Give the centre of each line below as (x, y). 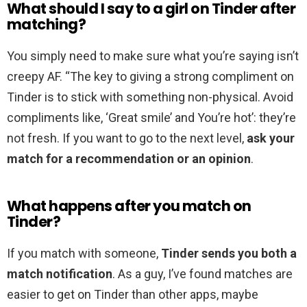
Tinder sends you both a (229, 254)
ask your (271, 138)
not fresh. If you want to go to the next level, (127, 138)
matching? (47, 25)
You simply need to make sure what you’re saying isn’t (153, 56)
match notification (60, 274)
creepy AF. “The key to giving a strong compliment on (150, 77)
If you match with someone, (84, 254)
